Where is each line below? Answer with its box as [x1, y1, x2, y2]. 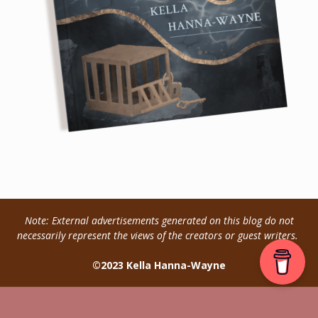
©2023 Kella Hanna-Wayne [92, 258, 226, 272]
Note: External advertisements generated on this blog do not [24, 213, 294, 227]
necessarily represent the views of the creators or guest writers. [17, 228, 301, 242]
